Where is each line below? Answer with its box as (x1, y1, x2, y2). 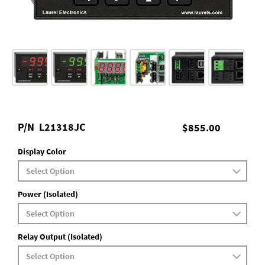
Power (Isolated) (18, 189, 78, 199)
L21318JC (39, 121, 85, 134)
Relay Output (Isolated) (18, 231, 102, 242)
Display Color (18, 146, 66, 157)
